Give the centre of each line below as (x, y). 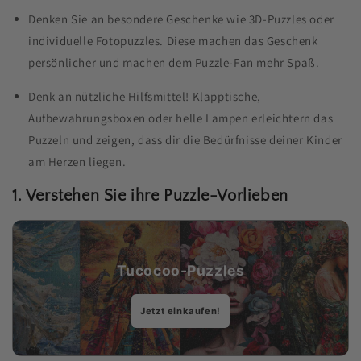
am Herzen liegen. (77, 161)
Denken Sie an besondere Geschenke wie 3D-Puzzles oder (181, 19)
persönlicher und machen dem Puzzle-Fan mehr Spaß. (174, 62)
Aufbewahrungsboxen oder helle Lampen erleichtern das (181, 118)
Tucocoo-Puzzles (180, 270)
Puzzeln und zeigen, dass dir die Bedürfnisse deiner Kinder (185, 139)
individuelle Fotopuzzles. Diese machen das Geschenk (173, 40)
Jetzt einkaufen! (180, 311)
